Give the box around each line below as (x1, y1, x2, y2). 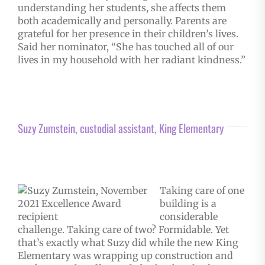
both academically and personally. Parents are (17, 15, 227, 27)
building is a (159, 198, 216, 210)
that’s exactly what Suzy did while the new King (17, 237, 238, 249)
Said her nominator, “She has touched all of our (17, 41, 234, 53)
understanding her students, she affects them (17, 2, 226, 14)
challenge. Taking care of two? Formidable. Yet (17, 224, 229, 236)
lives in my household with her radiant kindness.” (17, 54, 245, 66)
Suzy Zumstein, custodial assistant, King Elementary (17, 119, 224, 137)
